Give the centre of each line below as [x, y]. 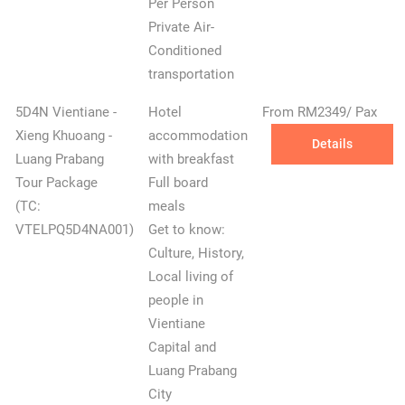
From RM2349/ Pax [319, 113]
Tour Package [56, 183]
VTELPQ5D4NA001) [74, 230]
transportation [191, 75]
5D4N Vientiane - [66, 113]
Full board [178, 183]
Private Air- [181, 28]
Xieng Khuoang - [63, 136]
